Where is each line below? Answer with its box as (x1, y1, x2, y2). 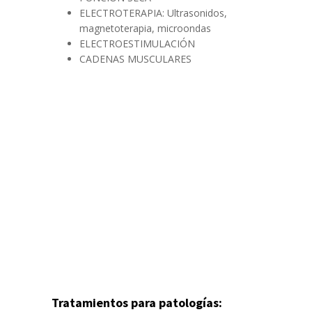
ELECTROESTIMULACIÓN (79, 37, 195, 50)
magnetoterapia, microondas (79, 22, 211, 35)
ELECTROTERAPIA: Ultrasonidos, (79, 6, 227, 19)
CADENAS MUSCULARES (79, 52, 192, 65)
